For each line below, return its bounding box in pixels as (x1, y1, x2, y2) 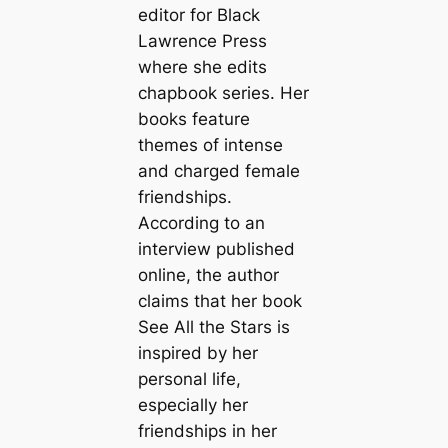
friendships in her (137, 421, 277, 442)
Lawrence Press (137, 31, 267, 52)
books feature (137, 109, 250, 130)
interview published (137, 239, 295, 260)
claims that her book (137, 291, 302, 312)
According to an (137, 213, 265, 234)
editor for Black (137, 5, 260, 26)
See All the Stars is (137, 317, 290, 338)
